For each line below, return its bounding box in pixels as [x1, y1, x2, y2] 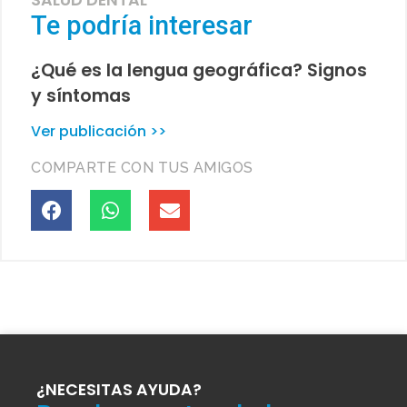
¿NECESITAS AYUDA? [36, 379, 202, 402]
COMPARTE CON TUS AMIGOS [31, 159, 253, 177]
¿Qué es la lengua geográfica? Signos [31, 58, 367, 84]
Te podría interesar [31, 10, 253, 42]
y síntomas [31, 84, 131, 109]
